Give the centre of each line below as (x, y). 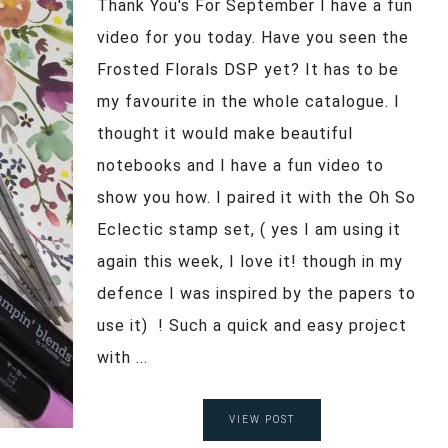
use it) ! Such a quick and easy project (252, 325)
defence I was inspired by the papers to (256, 293)
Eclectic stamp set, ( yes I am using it (249, 229)
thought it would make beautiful (225, 133)
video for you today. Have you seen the (253, 37)
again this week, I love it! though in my (250, 261)
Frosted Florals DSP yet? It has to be (248, 69)
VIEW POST (261, 419)
